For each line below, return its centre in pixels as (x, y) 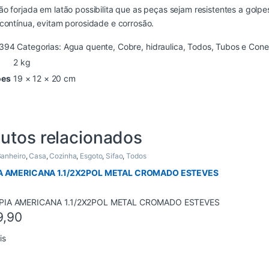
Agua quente (88, 47)
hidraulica (164, 47)
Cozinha (63, 156)
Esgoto (91, 156)
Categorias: (40, 47)
